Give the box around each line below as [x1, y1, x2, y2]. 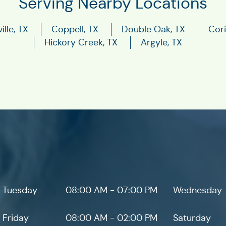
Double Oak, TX [122, 24, 185, 35]
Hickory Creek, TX [44, 37, 118, 48]
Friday [2, 212, 29, 224]
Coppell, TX [51, 24, 98, 35]
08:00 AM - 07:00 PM [65, 185, 157, 196]
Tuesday [2, 185, 37, 196]
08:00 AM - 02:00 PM [65, 212, 157, 224]
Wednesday [173, 185, 222, 196]
